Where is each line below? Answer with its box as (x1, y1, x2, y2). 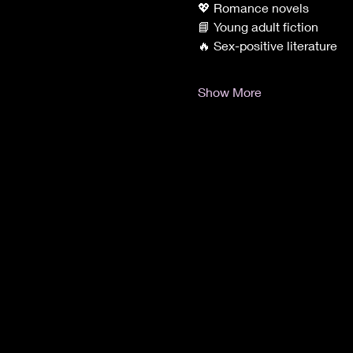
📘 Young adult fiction (197, 18, 318, 34)
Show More (197, 84, 262, 99)
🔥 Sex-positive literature (197, 37, 337, 53)
